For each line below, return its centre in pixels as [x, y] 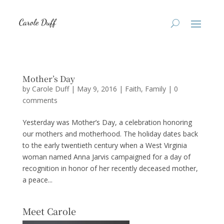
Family [155, 89]
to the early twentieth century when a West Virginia [104, 145]
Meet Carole [49, 211]
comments [40, 100]
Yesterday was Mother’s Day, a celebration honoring [107, 122]
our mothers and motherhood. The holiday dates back [110, 134]
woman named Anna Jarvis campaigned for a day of [106, 157]
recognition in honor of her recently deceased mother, [110, 168]
